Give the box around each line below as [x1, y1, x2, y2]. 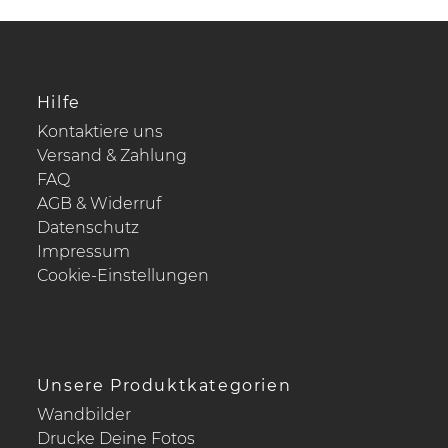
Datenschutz [36, 218, 139, 238]
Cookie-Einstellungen [36, 266, 209, 286]
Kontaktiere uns [36, 122, 163, 142]
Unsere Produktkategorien [36, 376, 292, 396]
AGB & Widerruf [36, 194, 161, 214]
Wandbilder [36, 405, 131, 425]
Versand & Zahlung [36, 146, 187, 166]
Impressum [36, 242, 130, 262]
